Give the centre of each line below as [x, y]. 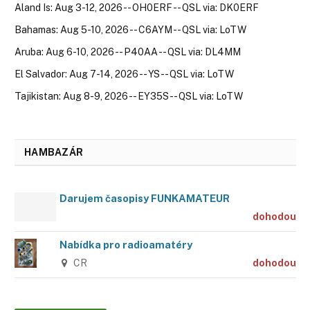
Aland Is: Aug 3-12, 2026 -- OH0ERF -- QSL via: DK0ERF [137, 7]
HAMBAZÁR [54, 152]
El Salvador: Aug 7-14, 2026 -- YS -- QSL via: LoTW [124, 74]
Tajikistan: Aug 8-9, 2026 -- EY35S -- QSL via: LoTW [129, 96]
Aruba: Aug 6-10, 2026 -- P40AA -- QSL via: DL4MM [128, 52]
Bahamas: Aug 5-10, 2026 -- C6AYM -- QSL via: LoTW [130, 29]
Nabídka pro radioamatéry [126, 244]
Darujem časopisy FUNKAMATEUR [145, 198]
